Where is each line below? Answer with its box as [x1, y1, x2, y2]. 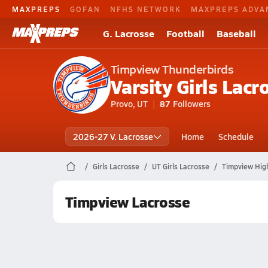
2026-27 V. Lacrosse [72, 130, 153, 142]
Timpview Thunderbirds [110, 60, 234, 77]
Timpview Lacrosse [65, 191, 190, 212]
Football [166, 26, 205, 40]
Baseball [217, 26, 256, 40]
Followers [172, 98, 211, 109]
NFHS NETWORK [110, 4, 181, 14]
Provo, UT [110, 98, 148, 109]
